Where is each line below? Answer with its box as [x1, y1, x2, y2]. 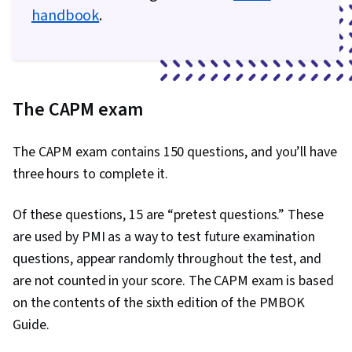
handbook [31, 5, 100, 27]
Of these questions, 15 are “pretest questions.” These [13, 205, 324, 225]
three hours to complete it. [13, 164, 172, 185]
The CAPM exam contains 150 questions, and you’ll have [13, 142, 337, 163]
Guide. [13, 315, 49, 335]
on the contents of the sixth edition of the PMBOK [13, 293, 306, 313]
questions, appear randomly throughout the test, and [13, 249, 321, 269]
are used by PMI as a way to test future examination [13, 227, 315, 247]
